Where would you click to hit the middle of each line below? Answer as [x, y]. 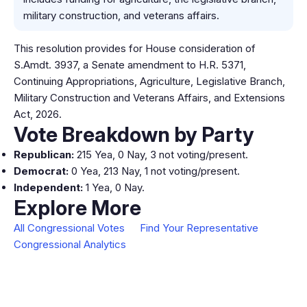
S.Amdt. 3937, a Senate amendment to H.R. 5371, [130, 65]
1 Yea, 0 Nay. [114, 187]
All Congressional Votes [69, 228]
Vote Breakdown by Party [134, 134]
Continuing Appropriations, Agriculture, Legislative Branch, [149, 81]
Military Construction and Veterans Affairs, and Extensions [149, 98]
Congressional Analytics [70, 244]
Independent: [48, 187]
